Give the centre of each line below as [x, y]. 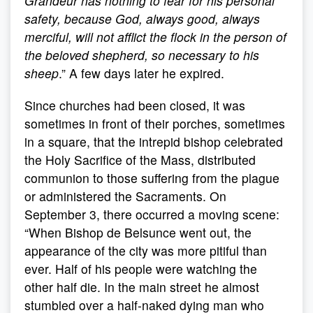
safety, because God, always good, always [142, 19]
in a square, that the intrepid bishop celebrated [154, 141]
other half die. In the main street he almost [142, 287]
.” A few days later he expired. [141, 73]
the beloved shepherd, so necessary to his [142, 55]
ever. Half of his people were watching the [141, 269]
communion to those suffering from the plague [152, 178]
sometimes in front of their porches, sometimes [155, 123]
